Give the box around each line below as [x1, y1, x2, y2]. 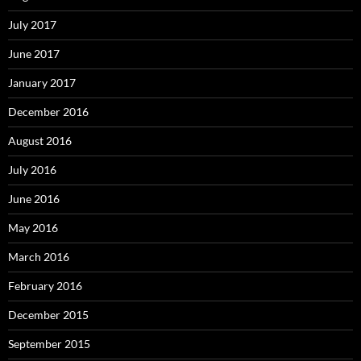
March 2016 [8, 250, 69, 263]
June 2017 [8, 47, 60, 60]
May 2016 [8, 221, 58, 234]
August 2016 [8, 134, 72, 147]
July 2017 [8, 18, 56, 31]
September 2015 [8, 337, 90, 351]
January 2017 [8, 76, 76, 89]
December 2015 [8, 308, 89, 322]
